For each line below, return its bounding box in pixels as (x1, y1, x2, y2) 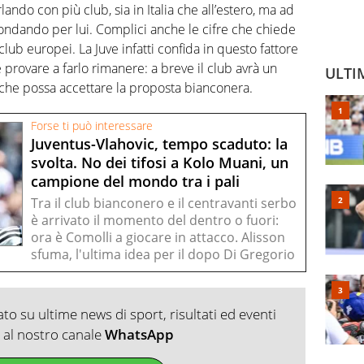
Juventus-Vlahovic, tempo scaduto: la (31, 134, 288, 154)
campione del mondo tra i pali (31, 171, 240, 191)
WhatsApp (104, 325, 174, 344)
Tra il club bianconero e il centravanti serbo (31, 194, 297, 213)
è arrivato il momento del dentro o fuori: (31, 211, 279, 230)
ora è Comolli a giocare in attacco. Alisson (31, 228, 285, 247)
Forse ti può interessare (31, 119, 153, 134)
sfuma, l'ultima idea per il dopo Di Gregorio (31, 245, 295, 264)
